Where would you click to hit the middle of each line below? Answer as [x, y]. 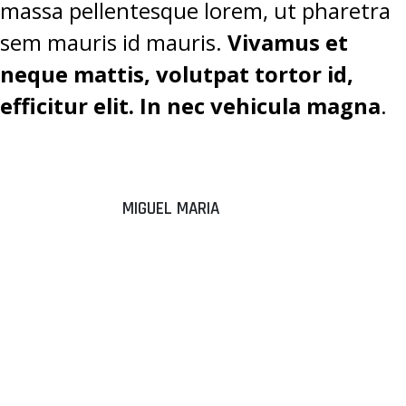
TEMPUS [175, 350]
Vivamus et [288, 42]
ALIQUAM [180, 274]
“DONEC [172, 236]
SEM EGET [185, 312]
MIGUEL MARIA [171, 209]
